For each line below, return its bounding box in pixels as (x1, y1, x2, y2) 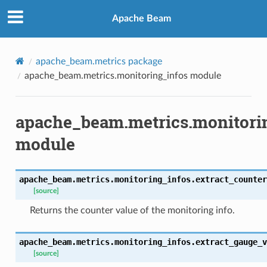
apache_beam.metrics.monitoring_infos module (24, 70, 221, 80)
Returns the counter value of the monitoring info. (29, 205, 235, 215)
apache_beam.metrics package (35, 56, 162, 66)
